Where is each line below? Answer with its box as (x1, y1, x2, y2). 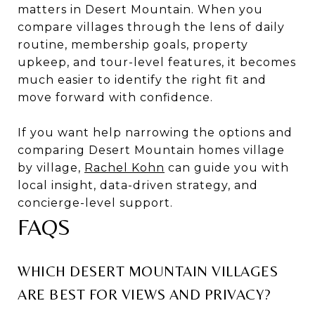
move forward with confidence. (18, 90, 213, 104)
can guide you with (165, 160, 289, 174)
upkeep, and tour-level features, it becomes (18, 55, 296, 69)
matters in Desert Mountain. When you (18, 2, 263, 16)
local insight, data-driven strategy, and (18, 178, 258, 192)
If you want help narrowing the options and (18, 125, 292, 139)
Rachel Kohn (84, 160, 165, 174)
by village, (18, 160, 84, 174)
